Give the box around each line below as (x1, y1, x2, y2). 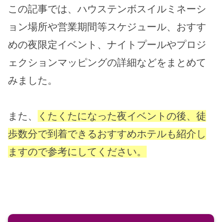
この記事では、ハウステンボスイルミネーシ (8, 2, 206, 15)
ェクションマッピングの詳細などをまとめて (8, 56, 206, 68)
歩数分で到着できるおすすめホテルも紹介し (8, 127, 206, 140)
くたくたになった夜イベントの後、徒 (38, 110, 206, 122)
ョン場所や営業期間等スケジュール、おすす (8, 20, 206, 33)
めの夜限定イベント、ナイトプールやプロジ (8, 38, 206, 51)
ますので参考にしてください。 (8, 145, 147, 158)
